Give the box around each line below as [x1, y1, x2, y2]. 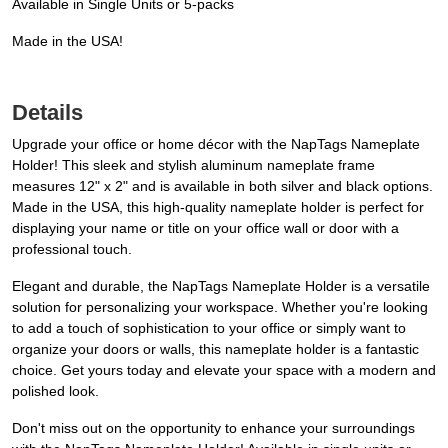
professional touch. [12, 241, 132, 258]
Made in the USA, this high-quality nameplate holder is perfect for [12, 199, 424, 216]
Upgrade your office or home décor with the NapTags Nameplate [12, 136, 420, 153]
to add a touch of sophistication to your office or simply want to [12, 320, 406, 337]
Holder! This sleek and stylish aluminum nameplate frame [12, 157, 375, 174]
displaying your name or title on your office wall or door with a [12, 220, 399, 237]
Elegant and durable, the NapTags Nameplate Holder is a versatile [12, 278, 430, 295]
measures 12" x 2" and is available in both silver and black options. [12, 178, 433, 195]
